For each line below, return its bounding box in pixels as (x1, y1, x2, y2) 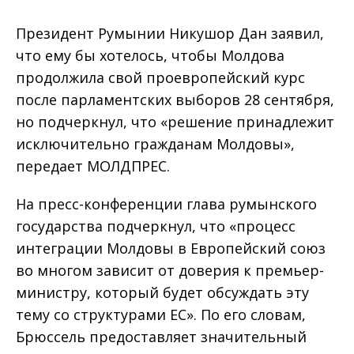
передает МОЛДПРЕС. (16, 156, 174, 175)
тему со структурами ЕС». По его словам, (16, 305, 306, 324)
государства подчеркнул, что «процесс (16, 217, 296, 235)
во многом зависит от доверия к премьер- (16, 261, 324, 280)
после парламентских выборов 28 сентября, (16, 90, 334, 109)
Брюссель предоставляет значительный (16, 327, 307, 346)
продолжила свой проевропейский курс (16, 68, 305, 87)
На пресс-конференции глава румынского (16, 194, 317, 213)
